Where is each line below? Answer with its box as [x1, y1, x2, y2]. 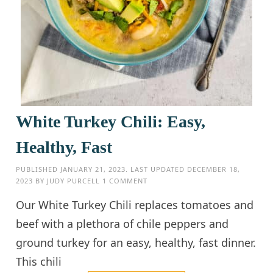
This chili [16, 253, 62, 269]
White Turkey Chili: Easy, [16, 112, 206, 131]
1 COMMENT [102, 175, 148, 185]
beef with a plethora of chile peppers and [16, 216, 229, 231]
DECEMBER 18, [187, 164, 241, 174]
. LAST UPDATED [126, 164, 188, 174]
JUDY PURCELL [47, 175, 101, 185]
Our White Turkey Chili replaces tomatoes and [16, 197, 254, 212]
